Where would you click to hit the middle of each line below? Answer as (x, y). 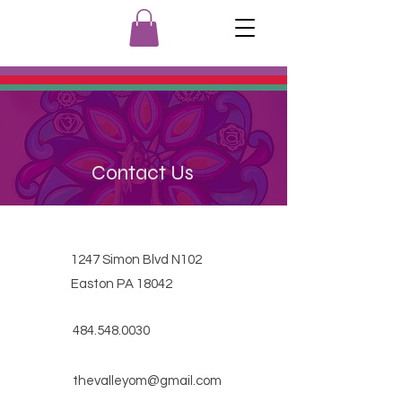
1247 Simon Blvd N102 (136, 259)
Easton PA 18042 (122, 284)
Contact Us (143, 172)
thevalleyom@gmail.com (147, 380)
